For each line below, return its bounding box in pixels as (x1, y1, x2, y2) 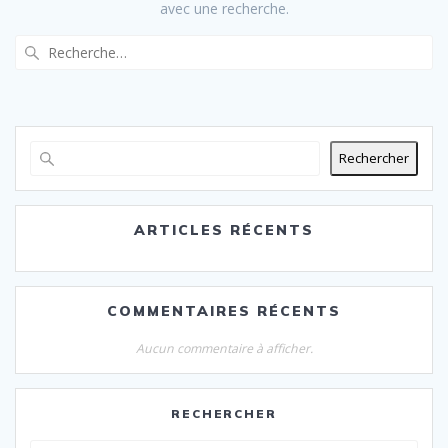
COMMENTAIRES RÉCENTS (107, 301, 341, 320)
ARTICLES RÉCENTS (134, 220, 314, 239)
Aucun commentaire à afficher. (135, 339, 313, 357)
